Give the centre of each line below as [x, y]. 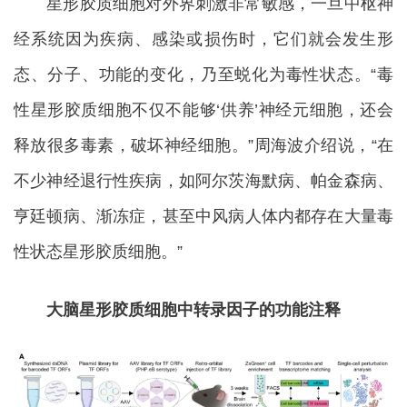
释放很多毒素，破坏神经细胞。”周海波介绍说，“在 [203, 145]
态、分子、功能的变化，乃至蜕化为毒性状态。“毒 [203, 74]
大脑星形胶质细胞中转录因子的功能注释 [177, 310]
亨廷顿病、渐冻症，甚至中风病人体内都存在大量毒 [203, 216]
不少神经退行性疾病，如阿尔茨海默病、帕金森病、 [203, 181]
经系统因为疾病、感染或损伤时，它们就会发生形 [203, 39]
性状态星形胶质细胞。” [98, 252]
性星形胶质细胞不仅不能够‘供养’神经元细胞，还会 [203, 110]
